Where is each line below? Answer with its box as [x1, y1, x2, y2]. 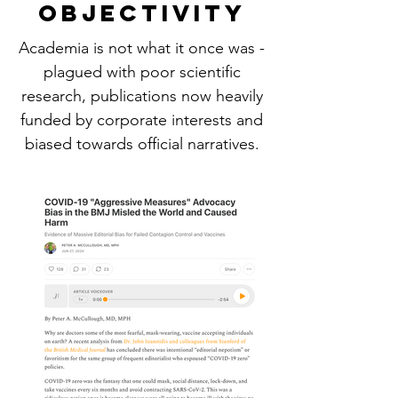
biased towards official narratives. [24, 134, 259, 154]
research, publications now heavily [20, 86, 263, 106]
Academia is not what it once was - [19, 38, 265, 58]
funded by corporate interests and [20, 110, 263, 130]
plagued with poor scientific [43, 62, 241, 82]
